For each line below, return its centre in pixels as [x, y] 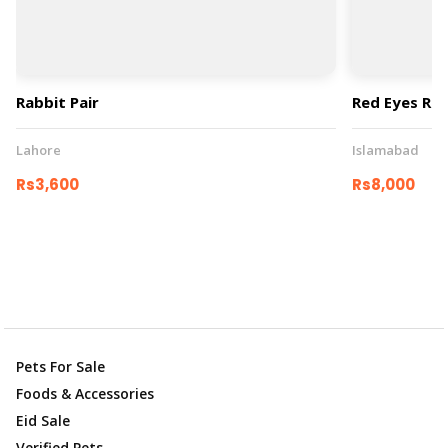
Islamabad [385, 150]
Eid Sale [43, 421]
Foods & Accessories [85, 394]
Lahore [38, 150]
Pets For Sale [60, 367]
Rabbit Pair [57, 102]
